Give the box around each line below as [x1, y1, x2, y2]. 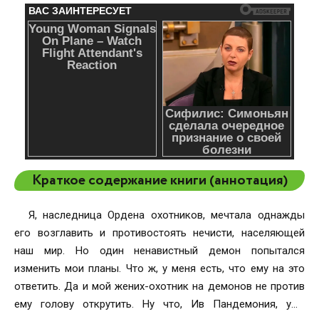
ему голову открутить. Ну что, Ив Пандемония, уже [14, 298, 305, 311]
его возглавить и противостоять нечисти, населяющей [14, 226, 305, 240]
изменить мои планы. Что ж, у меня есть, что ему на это [14, 262, 305, 276]
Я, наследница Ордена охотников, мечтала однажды [28, 209, 305, 222]
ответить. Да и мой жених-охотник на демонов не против [14, 280, 305, 293]
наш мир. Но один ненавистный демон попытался [14, 244, 305, 258]
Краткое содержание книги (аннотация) [31, 170, 288, 192]
